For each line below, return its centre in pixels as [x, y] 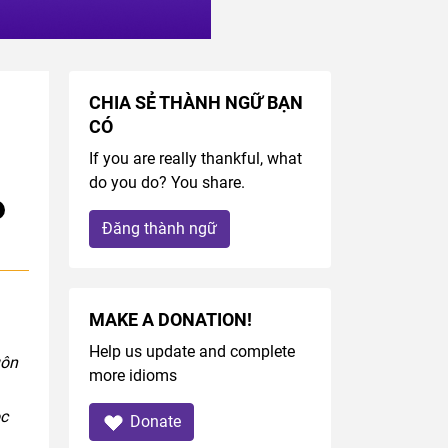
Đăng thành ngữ [159, 229]
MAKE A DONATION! [170, 320]
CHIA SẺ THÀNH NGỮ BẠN [195, 103]
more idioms [132, 376]
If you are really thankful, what [195, 159]
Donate [155, 422]
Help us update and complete [191, 352]
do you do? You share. [166, 183]
